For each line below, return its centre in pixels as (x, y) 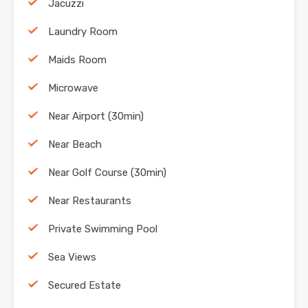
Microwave (73, 88)
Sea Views (72, 257)
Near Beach (75, 145)
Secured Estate (85, 286)
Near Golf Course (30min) (107, 173)
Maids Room (77, 60)
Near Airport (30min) (96, 117)
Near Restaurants (90, 201)
